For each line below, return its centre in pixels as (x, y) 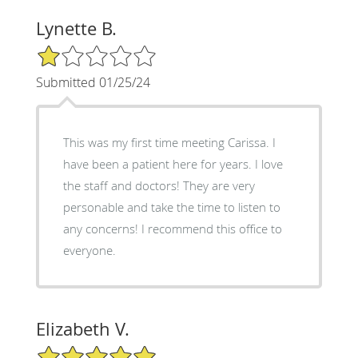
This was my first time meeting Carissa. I (169, 142)
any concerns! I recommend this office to (172, 228)
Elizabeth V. (82, 328)
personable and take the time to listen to (171, 207)
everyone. (89, 250)
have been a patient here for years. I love (173, 163)
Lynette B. (76, 28)
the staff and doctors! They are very (159, 185)
